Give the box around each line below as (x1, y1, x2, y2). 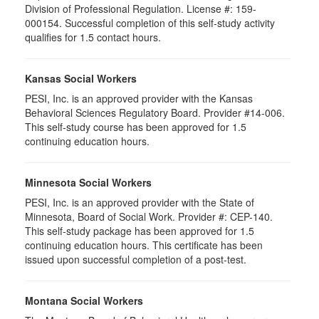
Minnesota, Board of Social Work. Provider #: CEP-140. (25, 209, 273, 224)
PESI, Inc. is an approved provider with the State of (25, 195, 254, 209)
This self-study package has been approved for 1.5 (25, 224, 254, 238)
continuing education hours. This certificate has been (25, 238, 263, 252)
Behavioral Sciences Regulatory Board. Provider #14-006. (25, 105, 285, 120)
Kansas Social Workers (25, 71, 137, 85)
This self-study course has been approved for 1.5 (25, 120, 246, 134)
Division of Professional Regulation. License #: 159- (25, 1, 256, 16)
